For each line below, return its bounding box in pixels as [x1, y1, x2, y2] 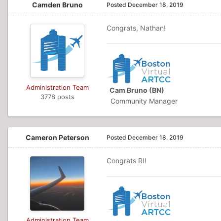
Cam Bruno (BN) [107, 86, 164, 94]
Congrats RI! [107, 156, 147, 165]
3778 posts [40, 93, 74, 101]
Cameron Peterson [25, 133, 89, 142]
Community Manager [107, 97, 178, 105]
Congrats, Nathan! [107, 24, 166, 32]
